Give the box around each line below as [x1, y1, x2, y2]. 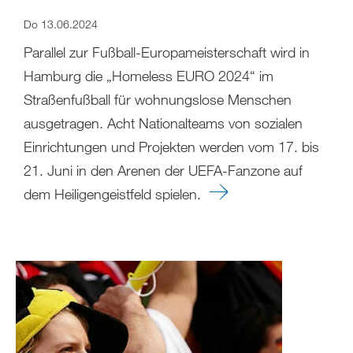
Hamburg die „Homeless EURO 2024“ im [24, 66, 273, 84]
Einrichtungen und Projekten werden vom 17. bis [24, 137, 319, 155]
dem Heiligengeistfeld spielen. [24, 184, 209, 203]
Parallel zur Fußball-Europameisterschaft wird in [24, 43, 310, 61]
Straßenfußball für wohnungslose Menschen [24, 90, 292, 108]
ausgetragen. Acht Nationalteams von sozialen [24, 113, 303, 132]
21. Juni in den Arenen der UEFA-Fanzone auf [24, 161, 303, 179]
